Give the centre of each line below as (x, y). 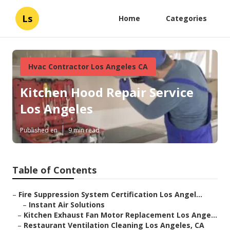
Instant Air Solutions (67, 205)
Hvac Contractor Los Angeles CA (88, 66)
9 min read (84, 130)
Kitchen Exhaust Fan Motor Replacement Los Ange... (120, 215)
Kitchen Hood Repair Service (107, 92)
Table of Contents (54, 170)
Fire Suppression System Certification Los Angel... (110, 195)
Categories (186, 18)
